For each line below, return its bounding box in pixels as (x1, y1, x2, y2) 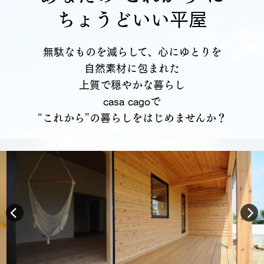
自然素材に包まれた (84, 62, 180, 74)
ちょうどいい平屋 (57, 9, 207, 29)
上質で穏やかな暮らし (79, 79, 185, 90)
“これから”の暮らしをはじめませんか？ (37, 112, 227, 123)
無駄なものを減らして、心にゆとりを (42, 46, 222, 57)
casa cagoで (103, 95, 161, 107)
